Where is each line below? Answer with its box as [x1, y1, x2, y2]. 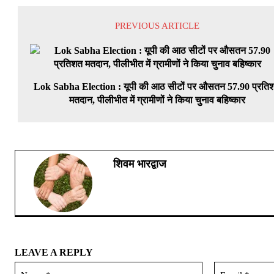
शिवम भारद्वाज [113, 158, 166, 171]
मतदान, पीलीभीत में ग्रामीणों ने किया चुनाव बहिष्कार [69, 95, 245, 106]
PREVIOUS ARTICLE [115, 21, 199, 31]
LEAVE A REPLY [15, 247, 93, 258]
